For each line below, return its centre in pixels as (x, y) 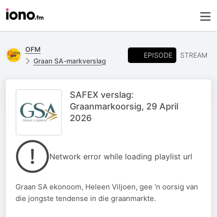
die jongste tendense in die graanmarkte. (86, 198)
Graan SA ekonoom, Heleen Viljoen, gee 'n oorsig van (107, 187)
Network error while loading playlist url (121, 156)
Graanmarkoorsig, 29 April (124, 106)
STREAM (194, 55)
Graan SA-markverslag (70, 61)
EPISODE (158, 55)
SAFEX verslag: (102, 95)
